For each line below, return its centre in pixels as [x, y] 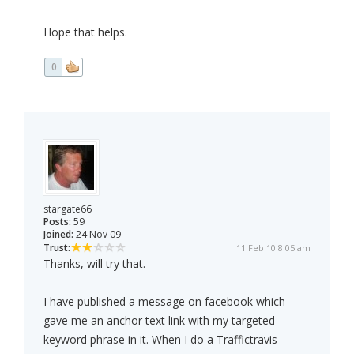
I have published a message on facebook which [164, 302]
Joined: [58, 235]
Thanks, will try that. [94, 264]
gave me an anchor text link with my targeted [159, 321]
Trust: [57, 248]
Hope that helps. [85, 32]
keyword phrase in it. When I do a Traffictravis [160, 340]
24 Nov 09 [97, 235]
